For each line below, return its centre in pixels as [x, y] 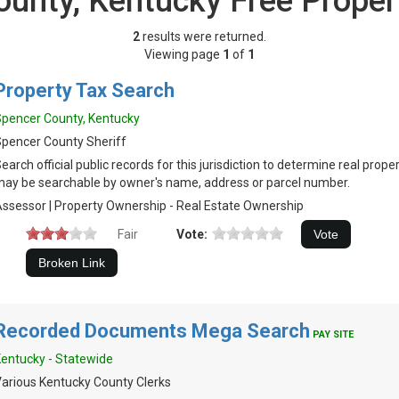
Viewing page [183, 54]
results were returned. [203, 37]
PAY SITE [333, 334]
